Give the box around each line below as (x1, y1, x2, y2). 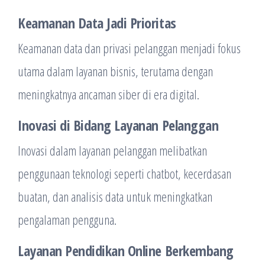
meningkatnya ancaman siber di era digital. (18, 85, 199, 103)
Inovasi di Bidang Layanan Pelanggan (18, 115, 219, 135)
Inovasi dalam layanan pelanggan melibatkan (18, 141, 207, 159)
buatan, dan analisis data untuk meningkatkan (18, 188, 212, 205)
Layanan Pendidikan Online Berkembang (18, 241, 234, 260)
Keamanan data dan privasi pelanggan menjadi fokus (18, 39, 241, 57)
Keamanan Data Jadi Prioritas (18, 13, 176, 33)
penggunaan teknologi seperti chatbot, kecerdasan (18, 164, 231, 182)
